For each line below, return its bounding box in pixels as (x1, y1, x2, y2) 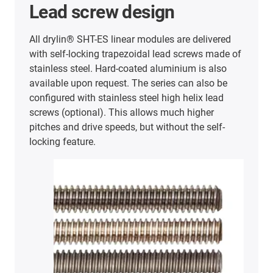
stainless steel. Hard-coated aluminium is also (29, 62, 227, 74)
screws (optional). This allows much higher (29, 106, 214, 118)
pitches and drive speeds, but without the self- (29, 121, 225, 133)
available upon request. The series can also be (29, 77, 227, 89)
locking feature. (29, 135, 96, 147)
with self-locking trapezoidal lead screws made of (29, 48, 241, 60)
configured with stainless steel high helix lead (29, 91, 224, 104)
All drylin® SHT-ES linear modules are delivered (29, 33, 231, 45)
